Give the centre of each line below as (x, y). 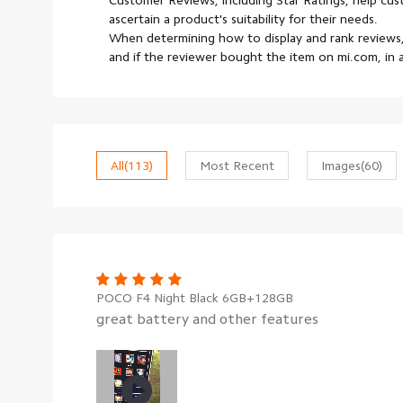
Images (341, 166)
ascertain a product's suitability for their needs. (243, 19)
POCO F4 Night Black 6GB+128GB (195, 298)
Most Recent (237, 166)
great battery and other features (207, 319)
